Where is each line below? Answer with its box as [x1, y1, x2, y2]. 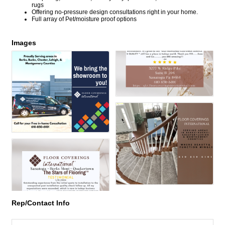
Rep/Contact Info [12, 198, 70, 207]
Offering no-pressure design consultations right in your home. [32, 8, 198, 16]
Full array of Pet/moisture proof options [32, 15, 137, 23]
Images [12, 38, 36, 47]
